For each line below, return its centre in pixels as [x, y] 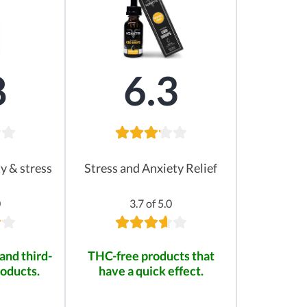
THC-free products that [151, 256]
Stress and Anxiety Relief [151, 169]
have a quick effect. [151, 271]
